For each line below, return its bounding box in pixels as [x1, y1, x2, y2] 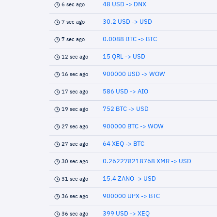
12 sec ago [62, 54, 88, 60]
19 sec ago [62, 107, 88, 112]
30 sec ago [62, 159, 88, 164]
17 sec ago [62, 89, 88, 94]
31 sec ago [62, 176, 88, 182]
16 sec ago [62, 72, 88, 77]
